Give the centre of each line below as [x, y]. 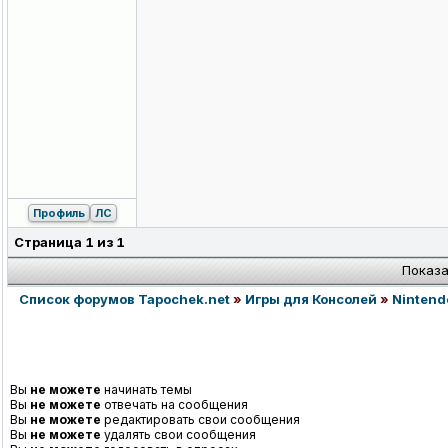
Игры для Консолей [311, 299]
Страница [49, 242]
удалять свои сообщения [178, 435]
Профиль [58, 213]
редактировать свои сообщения [200, 420]
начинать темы [146, 390]
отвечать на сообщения [174, 405]
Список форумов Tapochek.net [124, 299]
